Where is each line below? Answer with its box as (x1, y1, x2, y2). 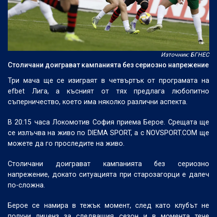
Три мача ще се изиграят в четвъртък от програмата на (8, 77, 209, 84)
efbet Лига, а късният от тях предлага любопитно (8, 87, 209, 95)
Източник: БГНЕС (160, 51, 209, 58)
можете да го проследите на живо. (8, 139, 125, 147)
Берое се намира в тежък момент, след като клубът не (8, 201, 209, 209)
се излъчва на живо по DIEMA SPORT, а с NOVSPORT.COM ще (8, 129, 209, 137)
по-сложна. (8, 181, 46, 189)
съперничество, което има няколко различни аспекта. (8, 98, 188, 106)
